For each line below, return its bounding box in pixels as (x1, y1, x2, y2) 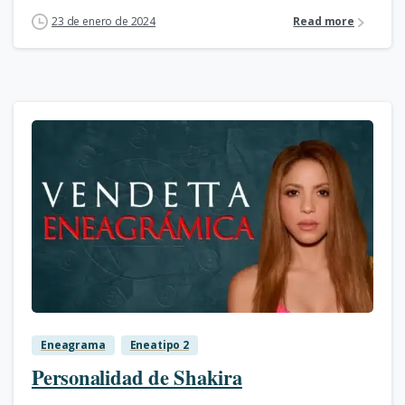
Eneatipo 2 (129, 336, 189, 353)
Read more (293, 14, 354, 30)
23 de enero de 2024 (52, 13, 155, 29)
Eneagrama (41, 336, 106, 353)
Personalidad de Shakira (32, 362, 242, 392)
